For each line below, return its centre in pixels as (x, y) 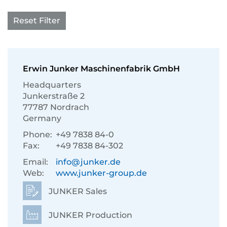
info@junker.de (88, 162)
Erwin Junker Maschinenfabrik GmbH (101, 69)
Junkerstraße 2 (54, 96)
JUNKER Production (89, 215)
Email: (35, 162)
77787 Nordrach (56, 107)
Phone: (37, 135)
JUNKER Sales (77, 191)
